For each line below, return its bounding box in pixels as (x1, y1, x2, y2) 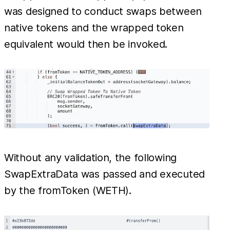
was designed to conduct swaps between (4, 5, 202, 18)
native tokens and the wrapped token (4, 22, 184, 34)
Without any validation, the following (4, 151, 177, 164)
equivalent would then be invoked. (4, 38, 168, 51)
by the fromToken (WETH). (4, 184, 131, 197)
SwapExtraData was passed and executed (4, 168, 205, 181)
